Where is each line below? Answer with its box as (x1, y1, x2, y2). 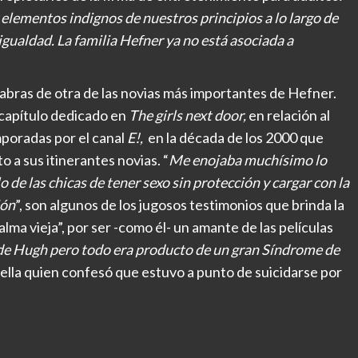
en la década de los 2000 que (145, 129, 324, 147)
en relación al (246, 106, 330, 125)
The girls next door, (129, 106, 246, 125)
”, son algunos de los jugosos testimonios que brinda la (15, 196, 344, 214)
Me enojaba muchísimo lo (169, 151, 327, 169)
